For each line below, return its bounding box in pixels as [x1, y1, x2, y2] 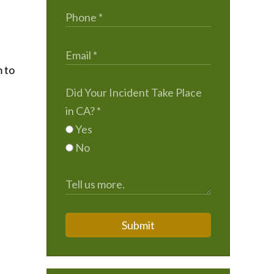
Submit [122, 218, 155, 232]
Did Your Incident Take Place [65, 86, 202, 99]
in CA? [65, 104, 97, 117]
